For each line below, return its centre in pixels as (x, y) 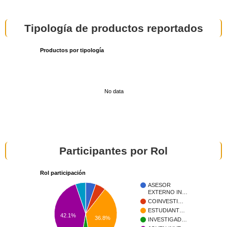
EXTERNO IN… (168, 192)
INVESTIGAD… (167, 220)
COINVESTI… (166, 201)
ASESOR (159, 185)
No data (114, 91)
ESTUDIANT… (166, 211)
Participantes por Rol (113, 151)
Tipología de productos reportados (113, 28)
